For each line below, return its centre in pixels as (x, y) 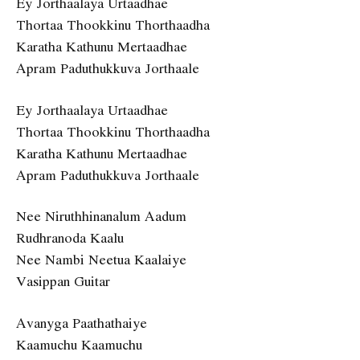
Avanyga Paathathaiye (82, 322)
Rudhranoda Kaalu (70, 238)
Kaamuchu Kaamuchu (79, 344)
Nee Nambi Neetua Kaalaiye (101, 260)
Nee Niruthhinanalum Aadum (101, 216)
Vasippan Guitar (63, 281)
